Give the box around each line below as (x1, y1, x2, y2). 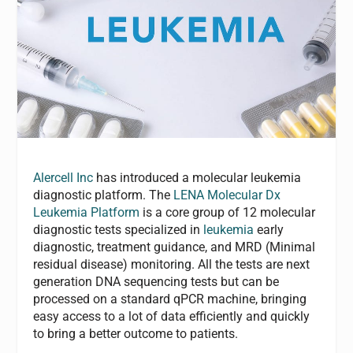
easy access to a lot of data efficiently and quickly (33, 309, 310, 325)
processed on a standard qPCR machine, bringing (33, 292, 307, 307)
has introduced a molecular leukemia (93, 170, 302, 186)
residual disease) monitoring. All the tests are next (33, 257, 310, 273)
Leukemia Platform (33, 205, 140, 221)
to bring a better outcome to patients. (33, 326, 239, 342)
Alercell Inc (33, 170, 94, 186)
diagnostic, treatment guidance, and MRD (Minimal (33, 240, 316, 255)
